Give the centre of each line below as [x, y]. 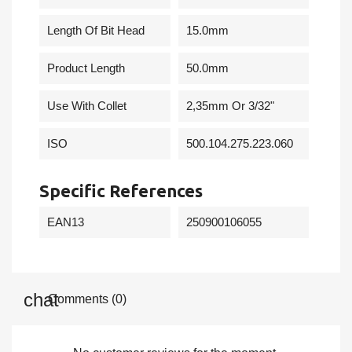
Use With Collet [87, 106]
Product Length [86, 68]
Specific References [121, 191]
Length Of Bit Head [96, 30]
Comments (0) [86, 299]
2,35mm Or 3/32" [230, 106]
